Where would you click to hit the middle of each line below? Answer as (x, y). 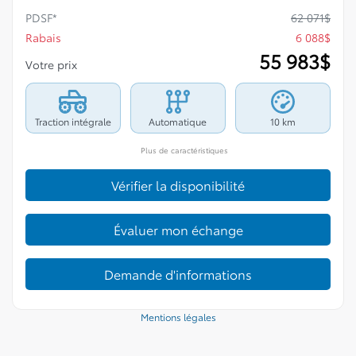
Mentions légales (178, 317)
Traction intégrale (73, 122)
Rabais (43, 38)
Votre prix (53, 65)
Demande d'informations (178, 274)
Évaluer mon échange (178, 230)
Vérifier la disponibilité (178, 185)
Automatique (178, 122)
